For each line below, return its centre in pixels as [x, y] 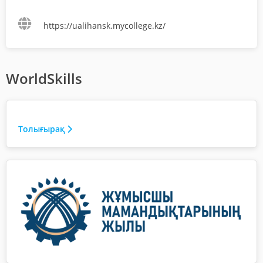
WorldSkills [44, 78]
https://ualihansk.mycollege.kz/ [104, 25]
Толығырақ [41, 129]
